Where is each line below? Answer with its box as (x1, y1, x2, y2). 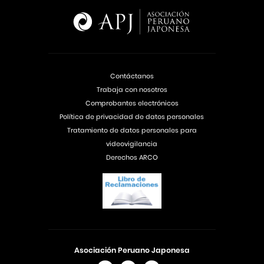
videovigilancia (106, 138, 158, 148)
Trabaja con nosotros (96, 84, 167, 94)
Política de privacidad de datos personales (60, 111, 204, 121)
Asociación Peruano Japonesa (74, 245, 190, 256)
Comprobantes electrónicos (85, 98, 179, 108)
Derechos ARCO (105, 152, 158, 162)
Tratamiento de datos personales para (67, 125, 197, 135)
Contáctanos (110, 71, 154, 81)
